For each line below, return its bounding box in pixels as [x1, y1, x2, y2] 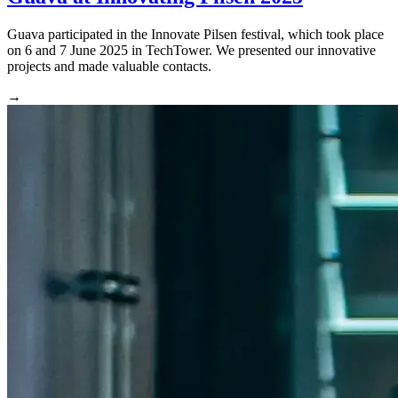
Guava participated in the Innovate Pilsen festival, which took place [7, 27, 384, 43]
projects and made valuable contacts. [7, 59, 211, 75]
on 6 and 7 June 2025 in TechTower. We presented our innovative [7, 43, 376, 59]
